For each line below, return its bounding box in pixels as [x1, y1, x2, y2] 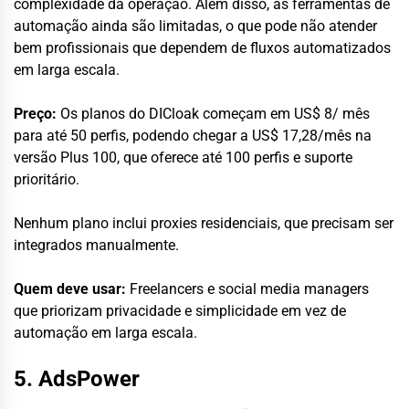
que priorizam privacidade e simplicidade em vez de [14, 301, 346, 320]
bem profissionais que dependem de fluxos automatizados [14, 38, 391, 57]
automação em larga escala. [14, 323, 197, 341]
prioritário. [14, 170, 79, 188]
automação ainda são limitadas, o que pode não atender [14, 16, 377, 35]
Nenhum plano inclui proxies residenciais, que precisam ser [14, 214, 393, 232]
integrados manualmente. [14, 236, 179, 254]
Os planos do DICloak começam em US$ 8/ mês [57, 104, 370, 122]
